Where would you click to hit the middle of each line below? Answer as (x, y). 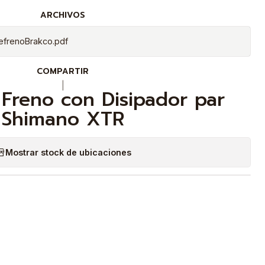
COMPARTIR (63, 71)
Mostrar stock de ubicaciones (68, 152)
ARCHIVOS (63, 15)
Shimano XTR (63, 119)
